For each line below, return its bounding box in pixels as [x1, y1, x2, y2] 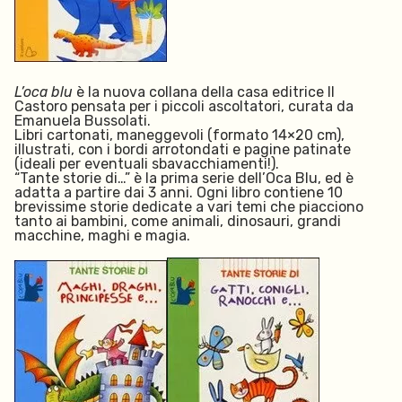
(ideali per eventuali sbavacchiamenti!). [14, 155, 279, 172]
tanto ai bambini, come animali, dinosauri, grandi [14, 213, 341, 230]
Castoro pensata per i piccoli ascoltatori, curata [14, 98, 336, 115]
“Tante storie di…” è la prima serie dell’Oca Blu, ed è [14, 170, 354, 187]
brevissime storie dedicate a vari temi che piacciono [14, 198, 363, 215]
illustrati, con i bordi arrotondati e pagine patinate [14, 141, 351, 158]
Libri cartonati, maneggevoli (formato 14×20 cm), [14, 127, 345, 144]
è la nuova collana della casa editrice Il [73, 83, 335, 100]
